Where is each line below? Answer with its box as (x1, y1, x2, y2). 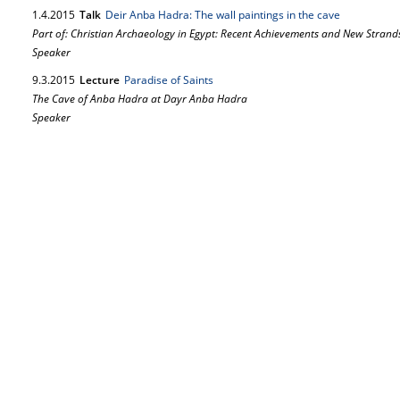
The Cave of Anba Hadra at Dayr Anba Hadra (32, 91, 247, 106)
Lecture (79, 72, 120, 87)
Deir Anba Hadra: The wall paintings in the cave (105, 7, 340, 22)
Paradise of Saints (124, 72, 213, 87)
